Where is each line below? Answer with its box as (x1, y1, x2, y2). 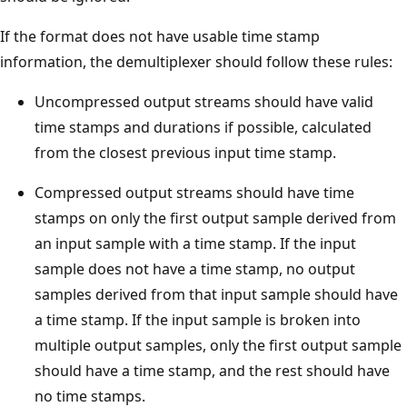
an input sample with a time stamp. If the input (35, 233, 356, 253)
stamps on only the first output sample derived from (35, 207, 396, 228)
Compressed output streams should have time (35, 182, 354, 203)
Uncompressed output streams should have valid (35, 91, 373, 112)
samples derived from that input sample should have (35, 283, 398, 304)
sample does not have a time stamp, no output (35, 258, 355, 279)
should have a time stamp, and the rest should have (35, 360, 390, 381)
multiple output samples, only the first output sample (35, 334, 402, 355)
